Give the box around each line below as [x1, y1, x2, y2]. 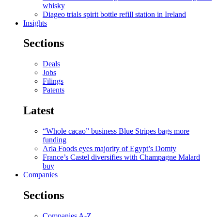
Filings [43, 77, 63, 86]
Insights [23, 18, 47, 27]
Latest [23, 104, 54, 117]
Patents [43, 86, 64, 94]
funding [43, 136, 66, 144]
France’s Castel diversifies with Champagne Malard [43, 153, 200, 162]
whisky [43, 1, 65, 10]
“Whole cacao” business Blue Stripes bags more [43, 127, 189, 136]
